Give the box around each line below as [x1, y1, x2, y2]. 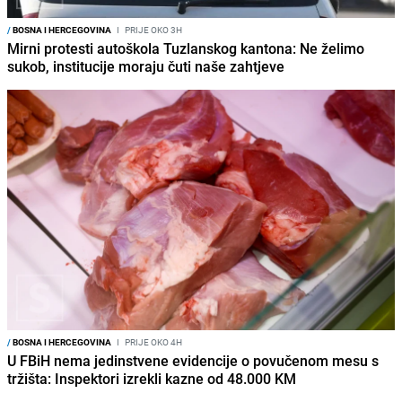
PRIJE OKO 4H [123, 335, 182, 348]
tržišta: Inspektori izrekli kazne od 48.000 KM [7, 368, 296, 389]
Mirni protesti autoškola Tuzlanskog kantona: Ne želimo [7, 39, 364, 59]
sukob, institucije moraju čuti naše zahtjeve [7, 57, 284, 77]
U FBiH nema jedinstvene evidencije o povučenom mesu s [7, 350, 379, 371]
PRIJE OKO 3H [123, 23, 182, 37]
